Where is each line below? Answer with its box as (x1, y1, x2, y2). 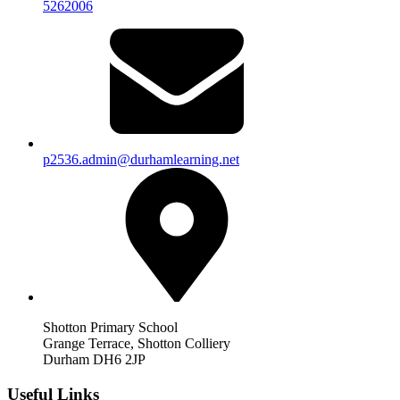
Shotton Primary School (43, 320, 178, 336)
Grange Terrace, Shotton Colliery (43, 336, 230, 352)
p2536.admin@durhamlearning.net (43, 152, 239, 168)
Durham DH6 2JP (43, 352, 146, 368)
